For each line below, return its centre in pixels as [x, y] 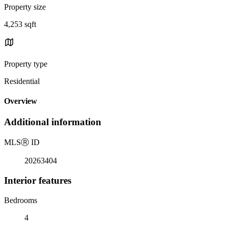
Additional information [53, 122]
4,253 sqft [20, 24]
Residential [22, 81]
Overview [21, 101]
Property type [26, 64]
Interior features [38, 180]
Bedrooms [21, 200]
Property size [25, 7]
